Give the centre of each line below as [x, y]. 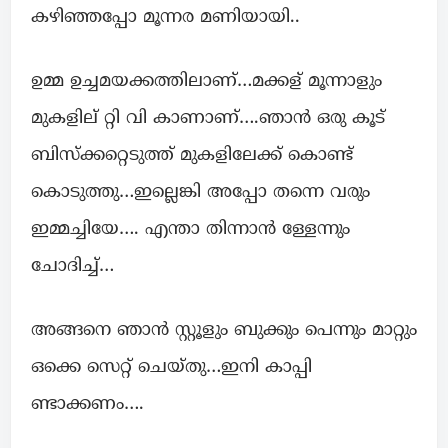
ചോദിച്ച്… [72, 267]
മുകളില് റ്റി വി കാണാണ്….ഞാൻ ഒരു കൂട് [208, 119]
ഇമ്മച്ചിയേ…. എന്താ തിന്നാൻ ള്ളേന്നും [190, 230]
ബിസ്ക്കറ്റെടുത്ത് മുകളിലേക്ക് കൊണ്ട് [192, 156]
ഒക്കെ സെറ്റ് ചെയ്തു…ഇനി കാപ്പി [171, 368]
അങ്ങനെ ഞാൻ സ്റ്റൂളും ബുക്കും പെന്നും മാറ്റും [224, 331]
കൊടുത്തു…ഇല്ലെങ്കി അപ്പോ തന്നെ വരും [200, 193]
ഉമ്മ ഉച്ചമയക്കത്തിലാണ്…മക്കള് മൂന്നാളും [206, 82]
